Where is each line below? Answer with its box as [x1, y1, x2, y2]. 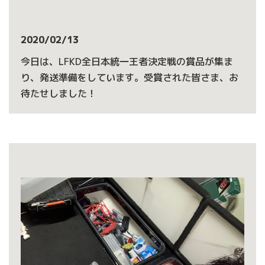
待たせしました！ [21, 87, 96, 100]
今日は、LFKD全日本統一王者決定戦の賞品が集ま [21, 55, 233, 68]
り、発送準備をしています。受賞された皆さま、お [21, 71, 238, 84]
